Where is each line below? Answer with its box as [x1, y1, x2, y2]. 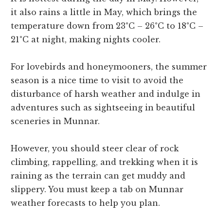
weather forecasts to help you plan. [11, 198, 161, 208]
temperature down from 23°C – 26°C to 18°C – [11, 21, 204, 31]
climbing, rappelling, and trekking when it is [11, 157, 199, 167]
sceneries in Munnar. [11, 116, 100, 127]
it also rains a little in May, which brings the [11, 7, 198, 18]
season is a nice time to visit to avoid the [11, 75, 184, 86]
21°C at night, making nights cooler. [11, 35, 161, 45]
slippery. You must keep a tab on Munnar [11, 184, 184, 195]
